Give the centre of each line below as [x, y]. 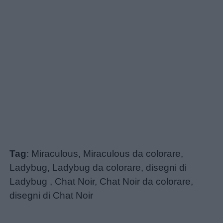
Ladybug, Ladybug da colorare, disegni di [98, 167]
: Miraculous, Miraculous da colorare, [105, 153]
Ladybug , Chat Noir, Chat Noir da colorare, [102, 181]
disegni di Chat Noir [52, 195]
